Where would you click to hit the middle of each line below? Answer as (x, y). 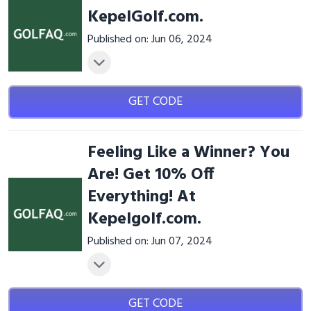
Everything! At (141, 197)
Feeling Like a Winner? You (188, 153)
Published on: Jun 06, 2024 (150, 40)
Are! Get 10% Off (150, 175)
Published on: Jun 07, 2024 (150, 242)
